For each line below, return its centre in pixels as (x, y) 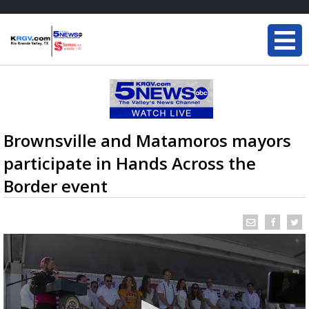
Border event (56, 186)
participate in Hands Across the (130, 163)
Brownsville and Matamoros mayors (147, 140)
